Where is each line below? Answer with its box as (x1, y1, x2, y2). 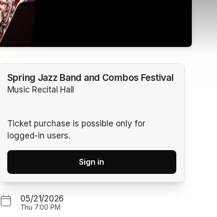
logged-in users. (7, 130, 70, 140)
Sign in (79, 156, 105, 167)
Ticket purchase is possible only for (7, 118, 145, 128)
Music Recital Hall (7, 85, 75, 95)
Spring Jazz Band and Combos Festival (7, 72, 174, 84)
